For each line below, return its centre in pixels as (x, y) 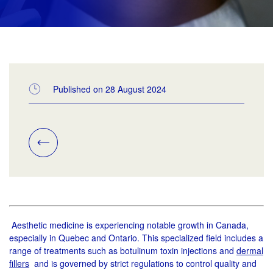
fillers (19, 263)
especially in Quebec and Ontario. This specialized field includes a (136, 238)
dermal (250, 250)
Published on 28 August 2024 (109, 89)
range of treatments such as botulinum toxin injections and (123, 250)
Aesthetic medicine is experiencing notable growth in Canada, (129, 225)
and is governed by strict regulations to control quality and (143, 263)
